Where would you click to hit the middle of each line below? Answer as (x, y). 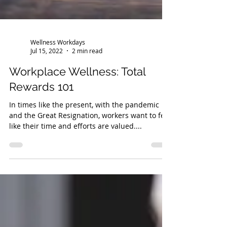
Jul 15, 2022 (47, 119)
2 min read (87, 119)
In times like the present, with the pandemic (84, 173)
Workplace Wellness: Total (77, 140)
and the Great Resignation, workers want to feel (90, 184)
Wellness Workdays (58, 110)
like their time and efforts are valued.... (75, 194)
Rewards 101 (41, 155)
